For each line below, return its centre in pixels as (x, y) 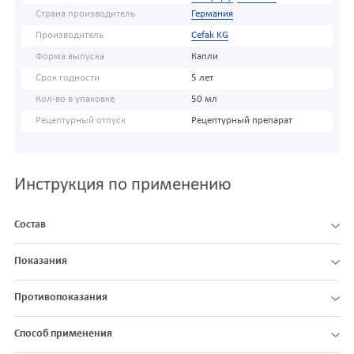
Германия (212, 15)
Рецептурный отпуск (81, 121)
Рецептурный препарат (241, 121)
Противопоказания (61, 298)
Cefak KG (209, 36)
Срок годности (68, 79)
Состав (30, 225)
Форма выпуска (70, 57)
